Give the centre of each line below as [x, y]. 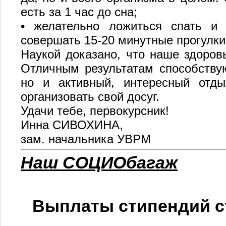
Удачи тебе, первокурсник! [95, 111]
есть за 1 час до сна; [79, 12]
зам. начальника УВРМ [86, 139]
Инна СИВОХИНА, [72, 125]
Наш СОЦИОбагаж [99, 163]
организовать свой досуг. [90, 97]
